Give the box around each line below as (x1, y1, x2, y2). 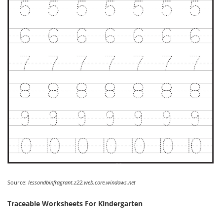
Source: (7, 178, 28, 186)
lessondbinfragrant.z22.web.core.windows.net (28, 178, 136, 186)
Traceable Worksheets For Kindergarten (7, 198, 143, 208)
